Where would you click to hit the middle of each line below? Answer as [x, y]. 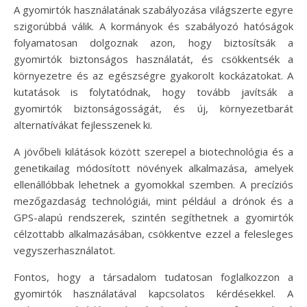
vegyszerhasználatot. [64, 250]
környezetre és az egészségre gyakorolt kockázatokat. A [153, 76]
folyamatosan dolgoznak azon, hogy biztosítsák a [153, 43]
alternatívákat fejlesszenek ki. [83, 125]
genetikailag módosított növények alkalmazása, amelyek [153, 168]
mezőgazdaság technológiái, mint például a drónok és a [153, 201]
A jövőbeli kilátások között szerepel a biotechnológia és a [153, 152]
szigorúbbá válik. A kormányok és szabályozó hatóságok [153, 26]
